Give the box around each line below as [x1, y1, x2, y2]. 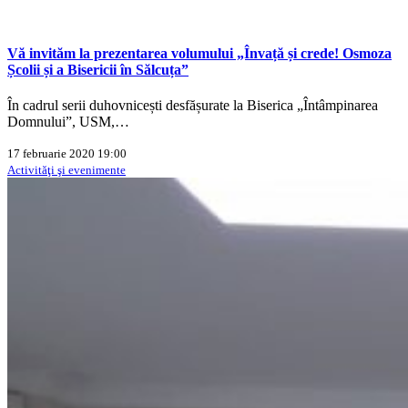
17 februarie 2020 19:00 [7, 147, 127, 160]
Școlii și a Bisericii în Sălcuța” [7, 61, 189, 77]
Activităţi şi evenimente [7, 163, 126, 177]
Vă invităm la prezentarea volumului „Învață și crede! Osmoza [7, 45, 392, 61]
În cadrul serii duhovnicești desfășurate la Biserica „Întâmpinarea [7, 97, 378, 113]
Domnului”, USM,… [7, 114, 129, 129]
